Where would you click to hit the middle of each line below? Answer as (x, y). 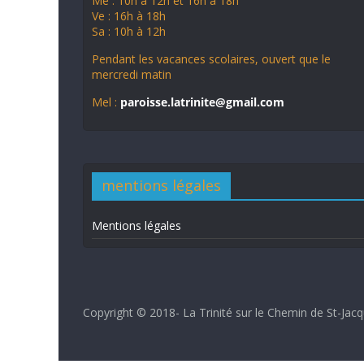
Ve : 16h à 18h (129, 16)
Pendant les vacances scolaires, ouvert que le (211, 59)
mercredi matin (132, 74)
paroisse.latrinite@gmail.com (202, 102)
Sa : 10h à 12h (129, 31)
